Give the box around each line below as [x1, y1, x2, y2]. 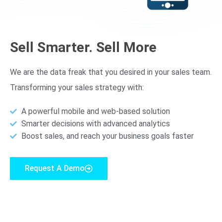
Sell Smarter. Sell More [10, 39, 157, 56]
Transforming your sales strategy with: [10, 83, 144, 93]
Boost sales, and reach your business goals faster [21, 131, 194, 141]
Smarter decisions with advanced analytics [21, 119, 170, 129]
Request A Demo [25, 164, 85, 173]
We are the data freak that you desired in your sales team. [10, 67, 212, 77]
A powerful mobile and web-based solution [21, 107, 170, 116]
